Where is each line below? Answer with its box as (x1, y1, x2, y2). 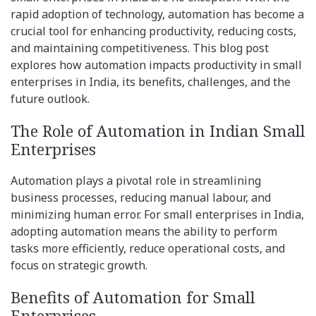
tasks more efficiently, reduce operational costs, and (11, 241, 285, 257)
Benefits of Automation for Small (11, 286, 255, 308)
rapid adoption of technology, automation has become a (11, 6, 304, 23)
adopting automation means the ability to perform (11, 224, 277, 240)
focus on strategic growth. (11, 257, 147, 274)
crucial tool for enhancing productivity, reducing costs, (11, 23, 296, 39)
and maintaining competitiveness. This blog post (11, 40, 269, 56)
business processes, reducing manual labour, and (11, 190, 271, 206)
